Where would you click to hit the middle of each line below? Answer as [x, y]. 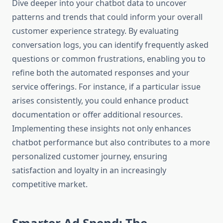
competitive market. [50, 184]
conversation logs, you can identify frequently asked [110, 45]
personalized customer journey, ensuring [90, 157]
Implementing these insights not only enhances [102, 129]
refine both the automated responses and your [101, 73]
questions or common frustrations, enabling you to [109, 59]
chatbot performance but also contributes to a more [111, 143]
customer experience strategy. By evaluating [95, 31]
